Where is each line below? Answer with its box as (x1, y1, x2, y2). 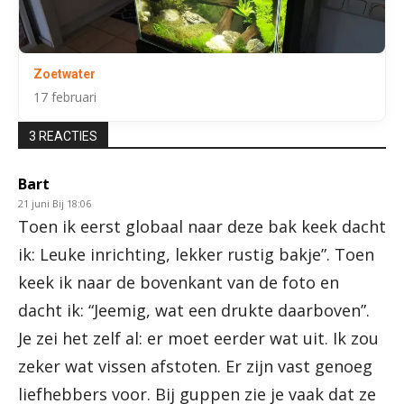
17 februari (33, 88, 96, 106)
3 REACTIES (29, 129, 97, 144)
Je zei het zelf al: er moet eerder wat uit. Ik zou (18, 327, 379, 350)
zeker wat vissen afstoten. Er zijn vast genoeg (18, 355, 372, 378)
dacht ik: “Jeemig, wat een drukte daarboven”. (18, 299, 370, 322)
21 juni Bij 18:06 (18, 197, 91, 211)
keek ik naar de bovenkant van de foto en (18, 271, 339, 294)
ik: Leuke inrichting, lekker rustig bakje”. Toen (18, 243, 374, 266)
